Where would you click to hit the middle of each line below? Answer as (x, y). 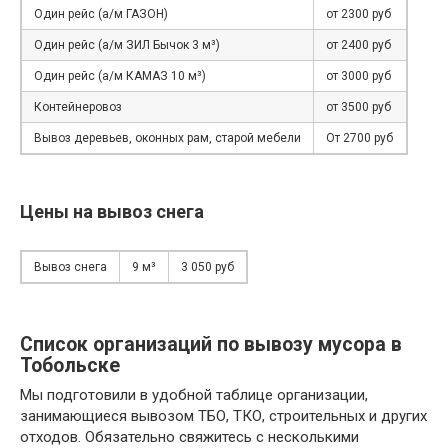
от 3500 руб (358, 107)
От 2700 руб (359, 138)
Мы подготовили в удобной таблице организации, (194, 395)
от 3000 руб (358, 76)
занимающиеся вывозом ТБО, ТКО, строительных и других (223, 416)
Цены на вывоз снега (112, 212)
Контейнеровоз (78, 107)
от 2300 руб (358, 14)
